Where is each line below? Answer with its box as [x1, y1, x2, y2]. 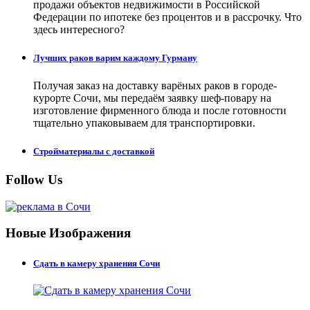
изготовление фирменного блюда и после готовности [33, 104, 286, 116]
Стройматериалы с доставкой [33, 145, 154, 156]
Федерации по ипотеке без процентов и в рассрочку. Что [33, 11, 302, 24]
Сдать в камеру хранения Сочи [33, 257, 160, 268]
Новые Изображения [6, 226, 131, 241]
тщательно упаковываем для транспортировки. [33, 116, 255, 129]
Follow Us [6, 172, 62, 187]
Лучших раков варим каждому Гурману [33, 53, 197, 64]
